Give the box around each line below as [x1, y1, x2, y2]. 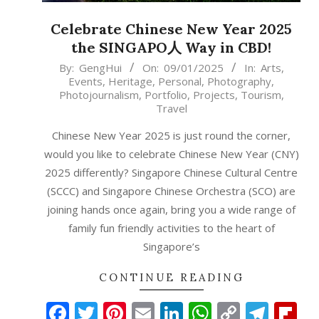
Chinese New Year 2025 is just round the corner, [52, 128, 291, 143]
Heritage [108, 74, 152, 89]
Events [68, 74, 103, 89]
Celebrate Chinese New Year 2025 [51, 20, 292, 38]
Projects [192, 88, 235, 103]
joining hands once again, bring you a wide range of [47, 202, 296, 217]
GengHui [78, 61, 122, 75]
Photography [207, 74, 271, 89]
